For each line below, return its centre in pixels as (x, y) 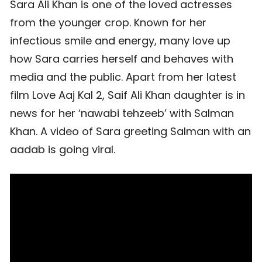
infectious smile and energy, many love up (120, 41)
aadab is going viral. (63, 149)
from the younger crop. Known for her (108, 23)
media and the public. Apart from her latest (123, 77)
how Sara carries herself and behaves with (122, 59)
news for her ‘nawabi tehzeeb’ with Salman (122, 113)
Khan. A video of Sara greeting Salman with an (130, 131)
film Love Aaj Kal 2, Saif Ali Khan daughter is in (127, 95)
